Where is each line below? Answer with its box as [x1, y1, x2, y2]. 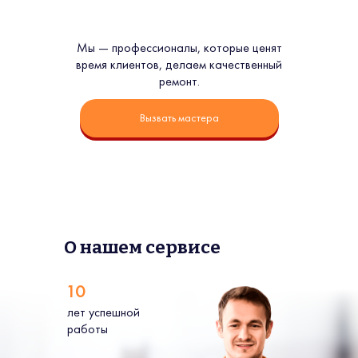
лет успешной [67, 304, 140, 321]
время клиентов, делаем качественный [76, 56, 282, 74]
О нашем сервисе [64, 237, 221, 259]
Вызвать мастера [140, 110, 219, 125]
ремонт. [158, 73, 200, 90]
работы [67, 320, 108, 338]
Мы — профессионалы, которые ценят [76, 39, 282, 57]
